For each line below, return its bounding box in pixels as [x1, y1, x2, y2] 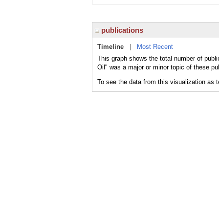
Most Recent [137, 43, 173, 50]
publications [99, 26, 143, 34]
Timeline [97, 43, 124, 50]
